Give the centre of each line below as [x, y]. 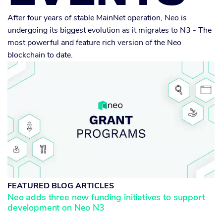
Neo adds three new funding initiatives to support [106, 197]
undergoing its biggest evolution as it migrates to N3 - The [110, 30]
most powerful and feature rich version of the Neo [94, 43]
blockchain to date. [40, 55]
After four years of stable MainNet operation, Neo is [97, 18]
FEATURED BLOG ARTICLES [61, 186]
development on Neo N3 [56, 208]
